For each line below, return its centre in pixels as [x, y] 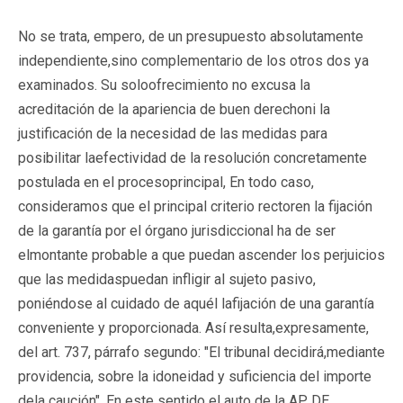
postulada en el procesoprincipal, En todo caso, [166, 182]
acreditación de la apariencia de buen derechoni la [174, 109]
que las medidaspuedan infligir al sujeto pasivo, [167, 279]
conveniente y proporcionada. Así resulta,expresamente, [193, 327]
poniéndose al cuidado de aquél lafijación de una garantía [196, 303]
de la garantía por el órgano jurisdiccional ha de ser [177, 230]
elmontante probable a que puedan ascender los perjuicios [201, 255]
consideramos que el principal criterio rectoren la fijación [195, 206]
